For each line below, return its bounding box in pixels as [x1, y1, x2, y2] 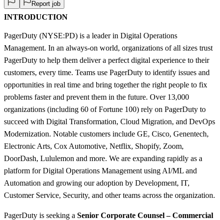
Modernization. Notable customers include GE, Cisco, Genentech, [4, 129, 209, 138]
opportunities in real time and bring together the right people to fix [4, 80, 207, 89]
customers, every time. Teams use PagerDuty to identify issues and [4, 68, 210, 77]
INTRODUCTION [4, 12, 68, 21]
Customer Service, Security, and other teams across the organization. [4, 191, 215, 199]
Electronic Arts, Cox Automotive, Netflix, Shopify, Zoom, [4, 141, 184, 150]
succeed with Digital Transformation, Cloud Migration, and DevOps [4, 117, 215, 126]
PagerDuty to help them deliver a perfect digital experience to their [4, 55, 209, 64]
